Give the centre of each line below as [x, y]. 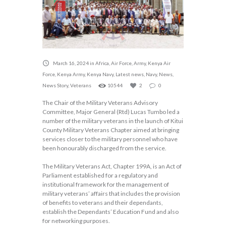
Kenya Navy [100, 74]
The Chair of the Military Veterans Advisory [100, 103]
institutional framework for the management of [106, 185]
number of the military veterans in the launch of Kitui [113, 121]
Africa [102, 63]
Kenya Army [71, 74]
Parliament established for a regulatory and [100, 176]
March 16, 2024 [71, 63]
